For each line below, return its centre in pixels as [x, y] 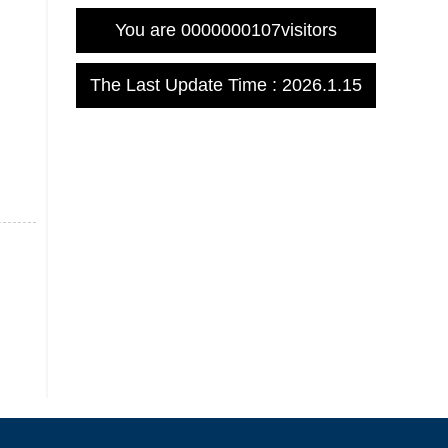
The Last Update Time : [186, 85]
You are [148, 30]
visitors [309, 30]
